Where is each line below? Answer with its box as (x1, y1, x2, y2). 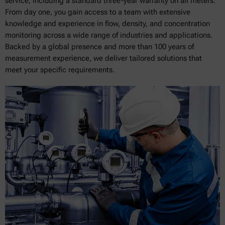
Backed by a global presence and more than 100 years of (5, 42, 194, 51)
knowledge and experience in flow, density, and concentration (5, 19, 210, 28)
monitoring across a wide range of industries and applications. (5, 30, 212, 40)
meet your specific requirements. (5, 65, 115, 74)
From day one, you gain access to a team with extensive (5, 7, 190, 17)
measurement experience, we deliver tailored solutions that (5, 53, 202, 63)
